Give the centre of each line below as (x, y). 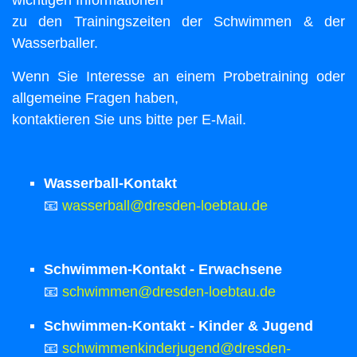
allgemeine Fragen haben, (95, 98)
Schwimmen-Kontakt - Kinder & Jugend (178, 326)
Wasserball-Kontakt (110, 183)
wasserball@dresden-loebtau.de (165, 205)
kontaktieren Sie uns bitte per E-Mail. (129, 119)
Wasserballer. (55, 43)
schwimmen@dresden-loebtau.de (169, 291)
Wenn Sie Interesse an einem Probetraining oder (178, 76)
